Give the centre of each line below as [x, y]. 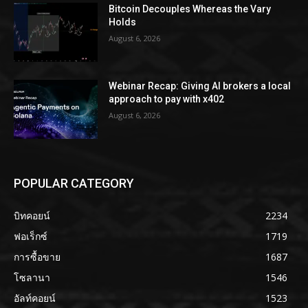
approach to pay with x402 [167, 99]
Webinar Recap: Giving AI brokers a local [200, 86]
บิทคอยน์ [32, 215]
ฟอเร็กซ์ [31, 236]
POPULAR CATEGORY [74, 183]
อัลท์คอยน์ [35, 298]
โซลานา [32, 277]
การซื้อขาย [37, 256]
